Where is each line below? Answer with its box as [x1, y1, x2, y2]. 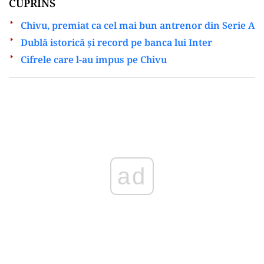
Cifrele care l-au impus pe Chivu [21, 52, 167, 66]
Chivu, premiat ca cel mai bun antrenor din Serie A [21, 18, 255, 32]
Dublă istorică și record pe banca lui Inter [21, 35, 212, 49]
